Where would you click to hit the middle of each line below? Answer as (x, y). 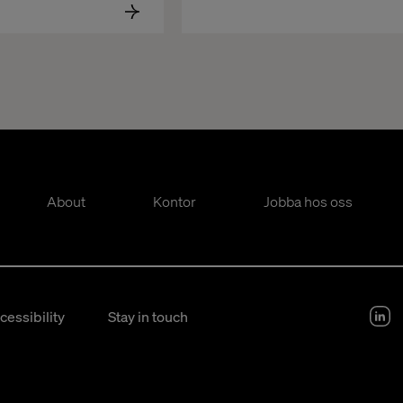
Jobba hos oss (308, 201)
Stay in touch (148, 316)
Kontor (174, 201)
